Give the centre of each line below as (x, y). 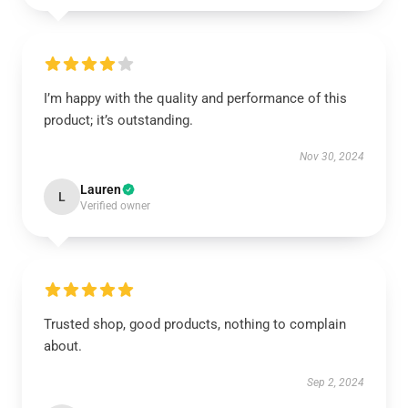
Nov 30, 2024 (332, 157)
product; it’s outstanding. (118, 120)
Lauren (101, 189)
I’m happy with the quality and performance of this (195, 98)
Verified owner (115, 206)
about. (63, 346)
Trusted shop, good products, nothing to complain (195, 324)
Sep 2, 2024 (336, 382)
